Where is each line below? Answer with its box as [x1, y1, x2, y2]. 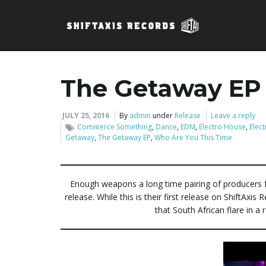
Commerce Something [77, 122, 152, 132]
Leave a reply [211, 110, 255, 121]
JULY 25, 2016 [62, 110, 109, 121]
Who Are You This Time [154, 132, 232, 142]
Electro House [199, 122, 246, 132]
